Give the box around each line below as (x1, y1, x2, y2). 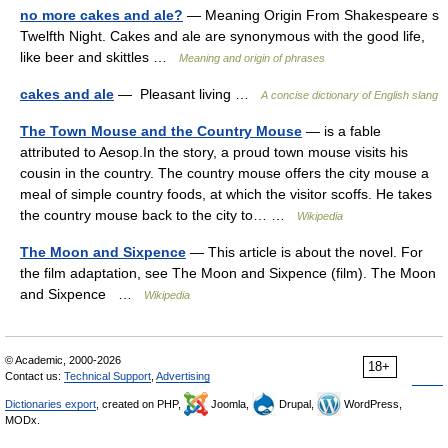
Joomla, (208, 398, 252, 410)
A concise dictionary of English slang (261, 89, 438, 101)
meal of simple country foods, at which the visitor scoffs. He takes (20, 186, 432, 202)
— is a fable (302, 123, 381, 139)
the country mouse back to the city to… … (20, 207, 297, 223)
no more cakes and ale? (20, 7, 183, 23)
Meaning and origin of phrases (179, 52, 325, 64)
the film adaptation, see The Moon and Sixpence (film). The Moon (20, 265, 436, 281)
